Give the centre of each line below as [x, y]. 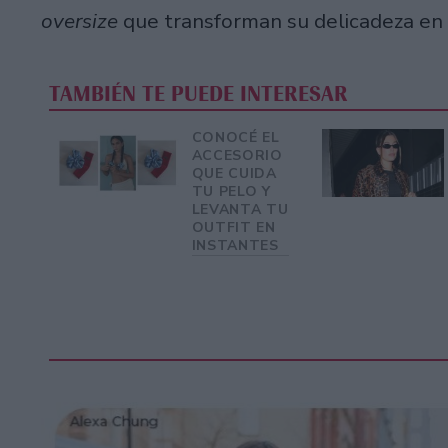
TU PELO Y [231, 191]
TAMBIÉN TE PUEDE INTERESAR [199, 93]
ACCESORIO [237, 155]
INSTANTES [235, 245]
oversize [82, 21]
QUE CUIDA [234, 173]
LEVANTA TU [240, 209]
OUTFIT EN [233, 227]
